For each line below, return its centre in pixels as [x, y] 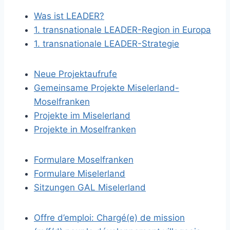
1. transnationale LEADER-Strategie [107, 44]
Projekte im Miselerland [82, 116]
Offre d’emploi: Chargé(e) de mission [109, 218]
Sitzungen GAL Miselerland [90, 187]
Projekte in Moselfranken [85, 129]
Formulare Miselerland [80, 174]
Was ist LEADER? [69, 16]
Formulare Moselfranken [84, 160]
